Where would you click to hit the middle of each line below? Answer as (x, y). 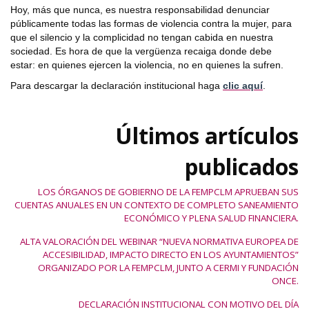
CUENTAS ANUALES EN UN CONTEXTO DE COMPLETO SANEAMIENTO (157, 205)
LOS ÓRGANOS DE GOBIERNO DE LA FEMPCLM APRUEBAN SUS (168, 192)
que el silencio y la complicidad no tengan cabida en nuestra (142, 38)
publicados (242, 167)
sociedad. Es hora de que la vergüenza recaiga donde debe (141, 51)
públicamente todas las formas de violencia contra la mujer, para (151, 24)
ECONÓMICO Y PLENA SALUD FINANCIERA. (211, 218)
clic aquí (243, 86)
